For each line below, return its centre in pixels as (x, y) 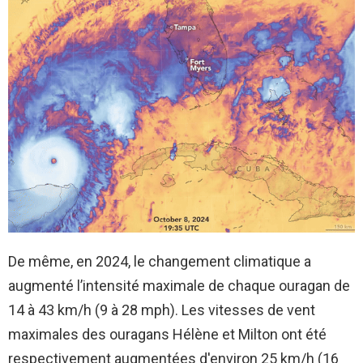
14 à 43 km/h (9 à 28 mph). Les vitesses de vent (162, 310)
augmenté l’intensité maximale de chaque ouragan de (179, 285)
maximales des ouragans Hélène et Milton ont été (167, 334)
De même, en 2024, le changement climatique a (160, 261)
